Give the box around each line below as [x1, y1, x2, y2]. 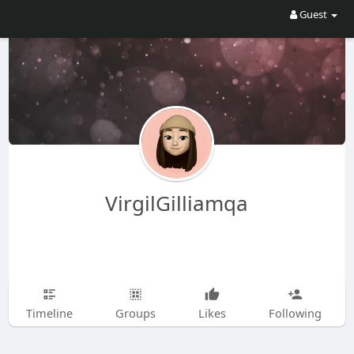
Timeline [25, 305, 73, 321]
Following [268, 305, 322, 321]
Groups [115, 305, 156, 321]
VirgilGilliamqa [105, 189, 249, 217]
